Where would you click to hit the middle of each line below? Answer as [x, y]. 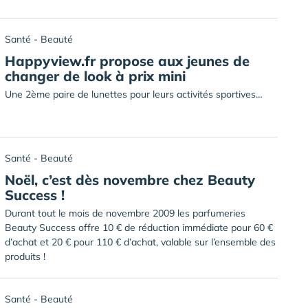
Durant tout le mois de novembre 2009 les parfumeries [125, 213]
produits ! [25, 256]
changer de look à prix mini [95, 76]
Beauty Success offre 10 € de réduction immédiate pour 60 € [139, 228]
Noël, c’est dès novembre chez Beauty [130, 180]
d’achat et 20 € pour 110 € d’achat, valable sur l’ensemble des [140, 242]
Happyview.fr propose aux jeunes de [127, 61]
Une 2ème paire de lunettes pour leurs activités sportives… [134, 94]
